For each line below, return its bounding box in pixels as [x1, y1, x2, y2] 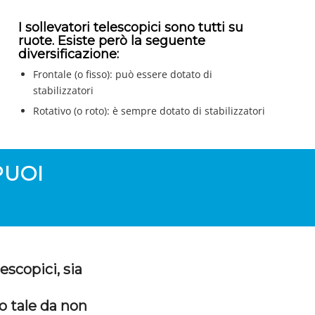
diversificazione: [18, 46, 120, 63]
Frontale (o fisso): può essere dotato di [33, 67, 213, 82]
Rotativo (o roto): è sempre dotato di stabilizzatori [33, 104, 266, 118]
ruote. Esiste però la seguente [18, 33, 206, 49]
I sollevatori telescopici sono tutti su [18, 20, 244, 36]
